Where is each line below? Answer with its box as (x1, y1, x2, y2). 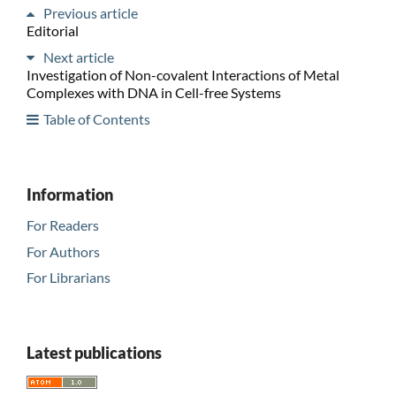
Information (26, 184, 113, 204)
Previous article (42, 4, 138, 21)
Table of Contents (42, 110, 150, 127)
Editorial (26, 21, 79, 39)
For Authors (26, 242, 100, 260)
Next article (42, 48, 114, 65)
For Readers (26, 216, 99, 233)
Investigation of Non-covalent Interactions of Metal (26, 65, 339, 83)
